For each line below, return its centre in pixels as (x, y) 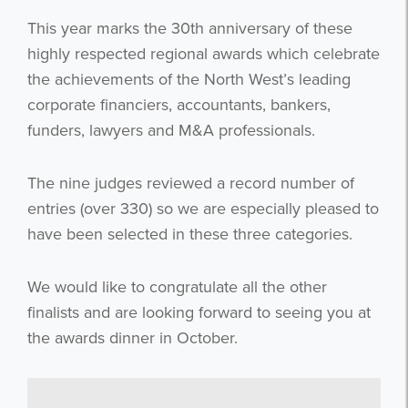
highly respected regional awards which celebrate (204, 54)
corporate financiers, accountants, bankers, (179, 105)
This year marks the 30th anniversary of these (190, 29)
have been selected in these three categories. (190, 235)
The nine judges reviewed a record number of (191, 184)
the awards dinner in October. (133, 338)
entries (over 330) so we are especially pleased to (203, 209)
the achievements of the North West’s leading (189, 80)
